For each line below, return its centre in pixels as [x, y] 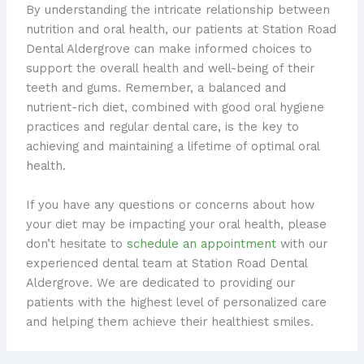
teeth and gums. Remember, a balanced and [156, 88]
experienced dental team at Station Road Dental [166, 263]
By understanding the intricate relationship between [178, 10]
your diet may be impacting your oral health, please [176, 224]
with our [301, 243]
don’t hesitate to [76, 243]
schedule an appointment [201, 243]
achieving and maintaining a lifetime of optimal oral [172, 147]
